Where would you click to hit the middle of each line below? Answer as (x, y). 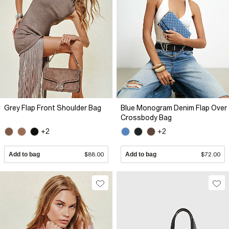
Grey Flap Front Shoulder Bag (53, 108)
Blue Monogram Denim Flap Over (174, 108)
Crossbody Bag (146, 117)
